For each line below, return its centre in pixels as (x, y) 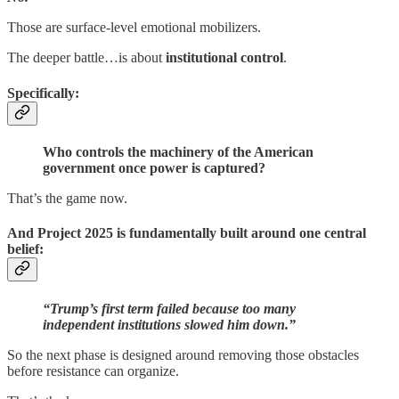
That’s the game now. (67, 198)
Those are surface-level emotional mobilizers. (134, 28)
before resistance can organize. (93, 370)
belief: (25, 249)
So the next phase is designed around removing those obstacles (183, 354)
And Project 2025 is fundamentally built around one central (187, 233)
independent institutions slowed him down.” (169, 324)
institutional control (223, 58)
